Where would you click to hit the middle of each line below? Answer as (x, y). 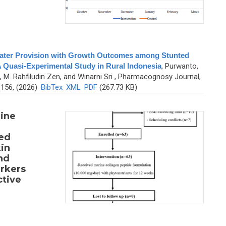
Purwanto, (181, 66)
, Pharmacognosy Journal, (156, 76)
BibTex (51, 87)
